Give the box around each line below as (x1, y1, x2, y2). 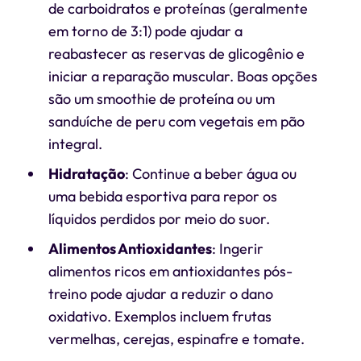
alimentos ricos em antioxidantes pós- (48, 262, 293, 280)
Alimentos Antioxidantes (48, 239, 212, 258)
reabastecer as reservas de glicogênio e (48, 44, 305, 63)
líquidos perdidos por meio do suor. (48, 210, 270, 228)
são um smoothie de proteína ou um (48, 89, 275, 108)
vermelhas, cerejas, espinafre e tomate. (48, 330, 305, 348)
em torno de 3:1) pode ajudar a (48, 22, 243, 40)
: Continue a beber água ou (124, 164, 297, 183)
